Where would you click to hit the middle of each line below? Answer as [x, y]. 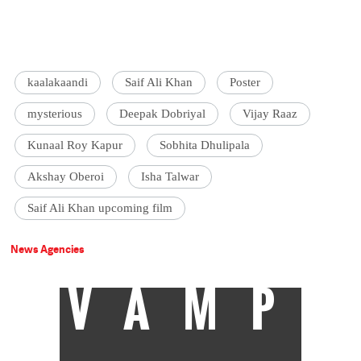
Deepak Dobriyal [163, 114]
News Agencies [48, 249]
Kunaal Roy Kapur [75, 145]
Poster [245, 83]
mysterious [55, 114]
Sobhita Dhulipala [205, 145]
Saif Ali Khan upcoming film [100, 208]
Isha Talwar [170, 177]
